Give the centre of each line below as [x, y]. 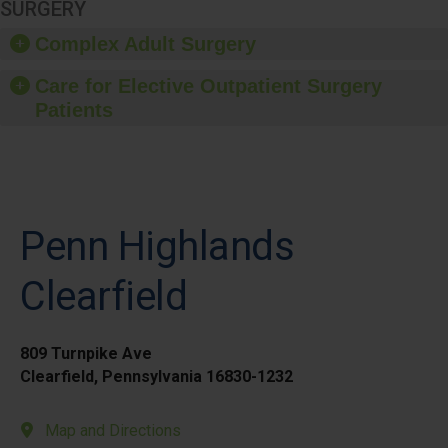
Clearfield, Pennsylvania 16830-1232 [156, 376]
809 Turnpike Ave [86, 353]
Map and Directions [113, 430]
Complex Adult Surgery [145, 44]
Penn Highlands [157, 246]
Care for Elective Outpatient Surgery [208, 86]
